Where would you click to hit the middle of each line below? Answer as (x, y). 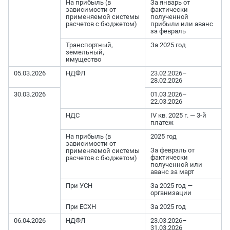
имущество (83, 59)
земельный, (85, 52)
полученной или (176, 164)
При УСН (79, 185)
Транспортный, (89, 45)
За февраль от (172, 150)
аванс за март (172, 171)
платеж (162, 122)
